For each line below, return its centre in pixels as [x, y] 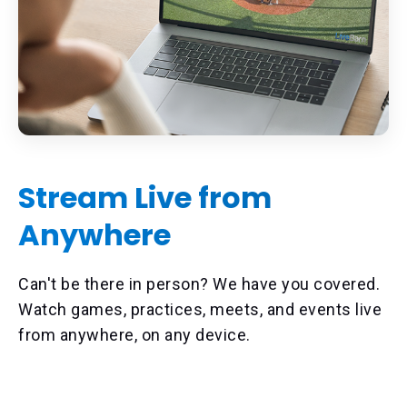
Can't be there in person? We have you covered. [199, 284]
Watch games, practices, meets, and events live [200, 310]
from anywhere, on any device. [136, 335]
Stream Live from [145, 198]
